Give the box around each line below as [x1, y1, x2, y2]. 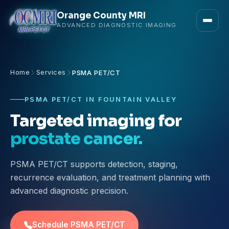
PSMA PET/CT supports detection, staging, [10, 159, 178, 170]
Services [36, 68, 66, 76]
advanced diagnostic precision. [10, 186, 128, 196]
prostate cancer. [10, 128, 142, 149]
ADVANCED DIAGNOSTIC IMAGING [57, 21, 177, 29]
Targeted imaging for [10, 110, 181, 131]
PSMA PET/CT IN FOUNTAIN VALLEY [25, 95, 177, 103]
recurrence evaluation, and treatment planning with [10, 172, 210, 183]
